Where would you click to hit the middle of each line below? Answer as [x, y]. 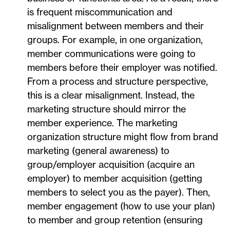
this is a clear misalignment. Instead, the [111, 95]
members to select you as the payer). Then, [119, 193]
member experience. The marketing [102, 123]
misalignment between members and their [116, 26]
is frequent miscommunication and [100, 12]
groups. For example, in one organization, [115, 40]
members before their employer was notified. [122, 68]
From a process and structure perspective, [118, 82]
